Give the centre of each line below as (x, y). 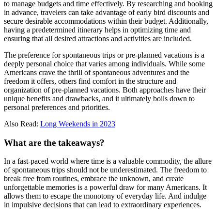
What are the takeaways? (54, 142)
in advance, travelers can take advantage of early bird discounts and (107, 12)
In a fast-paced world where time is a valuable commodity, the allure (108, 161)
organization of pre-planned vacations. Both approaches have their (105, 90)
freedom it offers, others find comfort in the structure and (90, 81)
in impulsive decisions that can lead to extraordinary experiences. (103, 205)
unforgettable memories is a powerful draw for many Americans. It (105, 187)
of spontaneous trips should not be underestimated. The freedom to (105, 170)
